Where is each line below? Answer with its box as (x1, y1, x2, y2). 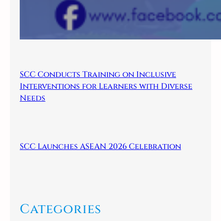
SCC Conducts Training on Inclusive (20, 69, 176, 80)
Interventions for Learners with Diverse (20, 80, 192, 92)
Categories (20, 200, 101, 218)
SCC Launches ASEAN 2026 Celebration (20, 141, 181, 152)
